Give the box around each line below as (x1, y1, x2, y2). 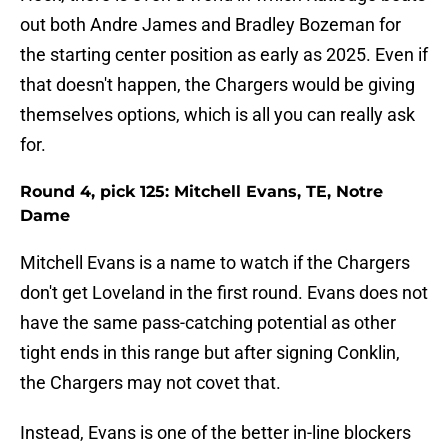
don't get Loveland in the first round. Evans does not (20, 282, 428, 304)
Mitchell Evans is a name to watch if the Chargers (20, 252, 410, 274)
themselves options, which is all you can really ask (20, 104, 415, 126)
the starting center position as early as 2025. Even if (20, 44, 428, 66)
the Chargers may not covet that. (20, 372, 281, 394)
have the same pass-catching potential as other (20, 312, 396, 334)
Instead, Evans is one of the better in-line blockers (20, 422, 411, 444)
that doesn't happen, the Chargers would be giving (20, 74, 415, 96)
